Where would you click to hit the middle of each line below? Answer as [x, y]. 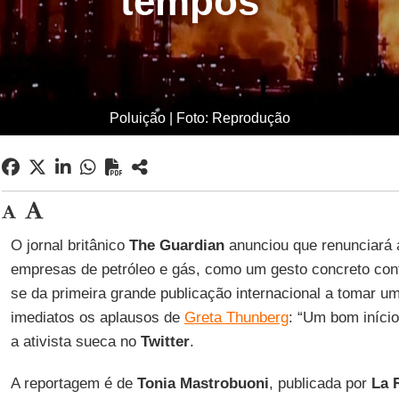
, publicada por [320, 383]
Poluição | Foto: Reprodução [199, 118]
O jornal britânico [69, 245]
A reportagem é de [73, 383]
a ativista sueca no [75, 342]
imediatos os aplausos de [97, 318]
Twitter [165, 342]
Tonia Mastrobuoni [203, 383]
